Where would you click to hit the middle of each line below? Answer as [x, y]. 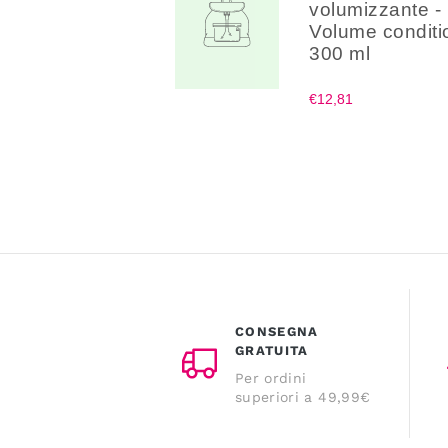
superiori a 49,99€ [303, 396]
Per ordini [271, 377]
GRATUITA [272, 350]
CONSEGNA [277, 331]
